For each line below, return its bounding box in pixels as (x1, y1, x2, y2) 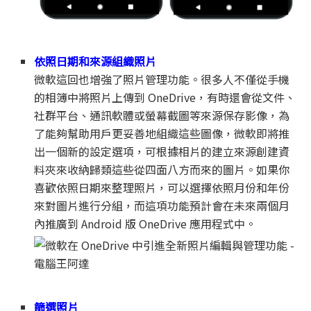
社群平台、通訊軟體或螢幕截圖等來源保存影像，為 (34, 106, 290, 124)
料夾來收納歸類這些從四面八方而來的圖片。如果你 (34, 160, 290, 178)
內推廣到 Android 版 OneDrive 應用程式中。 (34, 215, 257, 232)
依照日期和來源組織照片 (34, 52, 157, 69)
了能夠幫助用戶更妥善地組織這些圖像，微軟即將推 (34, 124, 290, 142)
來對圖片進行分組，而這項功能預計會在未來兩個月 (34, 196, 290, 214)
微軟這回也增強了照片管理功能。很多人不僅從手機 (34, 70, 290, 87)
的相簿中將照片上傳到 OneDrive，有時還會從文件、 (34, 88, 296, 106)
